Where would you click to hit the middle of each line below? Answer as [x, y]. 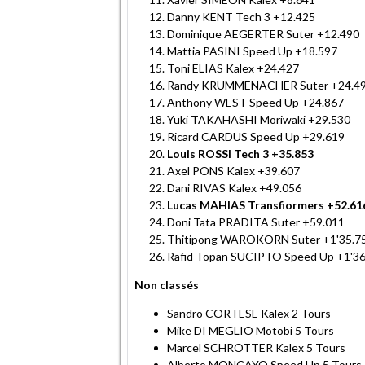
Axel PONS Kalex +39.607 [233, 170]
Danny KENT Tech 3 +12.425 [241, 16]
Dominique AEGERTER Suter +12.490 [263, 33]
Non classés [167, 284]
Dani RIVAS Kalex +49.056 [234, 187]
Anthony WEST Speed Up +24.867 [255, 102]
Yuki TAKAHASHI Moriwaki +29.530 [259, 119]
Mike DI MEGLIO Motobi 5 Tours [251, 330]
